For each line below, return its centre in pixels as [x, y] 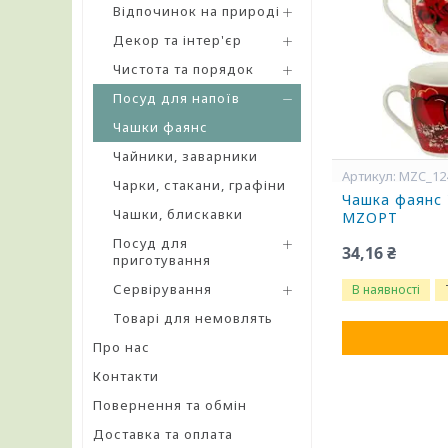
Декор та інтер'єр [177, 40]
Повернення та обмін [170, 405]
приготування [162, 260]
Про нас [121, 347]
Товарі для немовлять [193, 318]
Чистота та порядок [183, 69]
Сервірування [162, 289]
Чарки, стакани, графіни [199, 185]
